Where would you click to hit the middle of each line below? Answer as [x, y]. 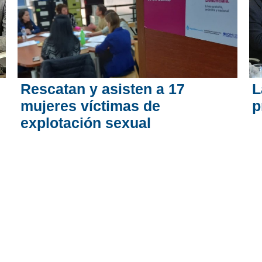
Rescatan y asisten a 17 [103, 89]
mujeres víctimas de [90, 106]
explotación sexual [86, 123]
